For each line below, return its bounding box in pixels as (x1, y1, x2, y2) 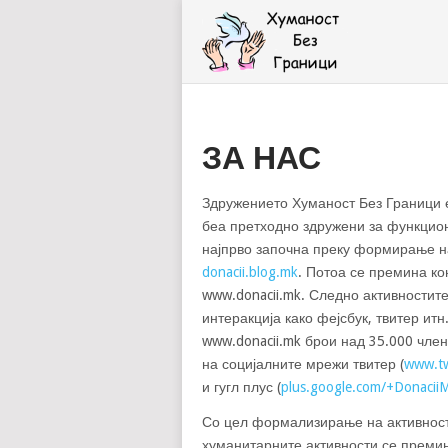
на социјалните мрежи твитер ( (202, 356, 404, 372)
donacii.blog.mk (202, 264, 298, 280)
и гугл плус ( (202, 379, 281, 395)
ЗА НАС (202, 139, 321, 177)
